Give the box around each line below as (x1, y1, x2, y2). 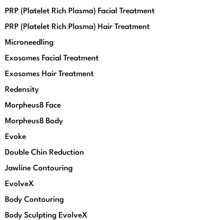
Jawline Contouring (5, 165, 73, 172)
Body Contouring (5, 196, 64, 204)
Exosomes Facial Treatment (5, 55, 99, 62)
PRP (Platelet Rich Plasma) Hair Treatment (5, 23, 150, 31)
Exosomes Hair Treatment (5, 70, 94, 78)
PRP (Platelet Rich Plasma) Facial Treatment (5, 7, 155, 15)
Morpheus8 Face (5, 102, 61, 110)
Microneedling (5, 39, 54, 47)
